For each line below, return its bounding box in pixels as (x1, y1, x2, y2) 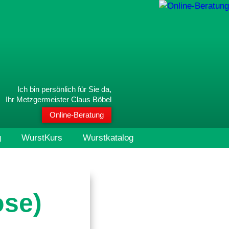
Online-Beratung (50, 110, 104, 119)
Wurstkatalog (82, 133, 133, 143)
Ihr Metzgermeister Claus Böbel (6, 95, 111, 104)
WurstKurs (21, 133, 62, 143)
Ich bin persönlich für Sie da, (17, 85, 111, 94)
